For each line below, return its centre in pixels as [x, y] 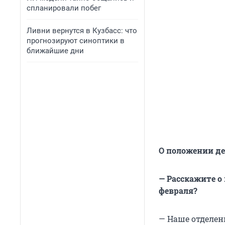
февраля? [178, 191]
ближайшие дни [55, 51]
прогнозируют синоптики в [76, 41]
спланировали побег [64, 8]
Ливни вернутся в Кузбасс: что [82, 31]
